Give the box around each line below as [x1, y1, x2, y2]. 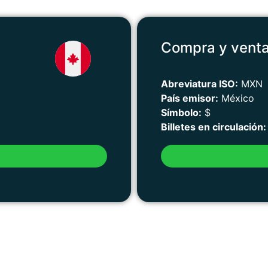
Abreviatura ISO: [161, 78, 238, 90]
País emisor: [161, 92, 218, 105]
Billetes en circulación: [161, 121, 266, 133]
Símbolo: [161, 106, 202, 119]
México [218, 92, 254, 105]
